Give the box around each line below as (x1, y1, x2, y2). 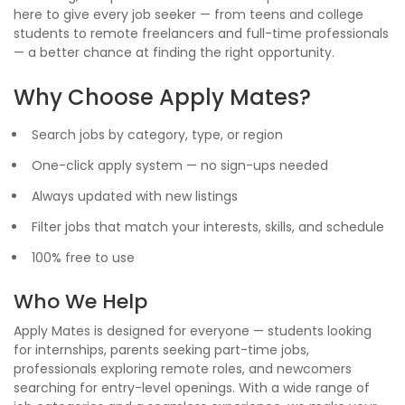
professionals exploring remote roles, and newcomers (14, 360, 352, 378)
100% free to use (32, 249, 135, 267)
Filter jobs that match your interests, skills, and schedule (32, 218, 384, 236)
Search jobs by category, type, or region (32, 126, 283, 144)
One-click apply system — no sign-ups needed (32, 156, 328, 174)
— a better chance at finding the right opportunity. (14, 43, 334, 61)
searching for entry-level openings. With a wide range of (14, 379, 370, 397)
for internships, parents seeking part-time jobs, (14, 341, 309, 359)
